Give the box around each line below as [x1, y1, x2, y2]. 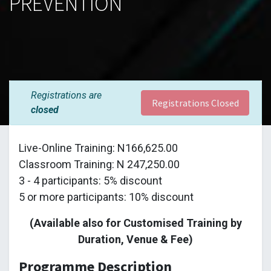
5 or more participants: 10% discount [19, 190, 194, 203]
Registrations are [31, 89, 102, 101]
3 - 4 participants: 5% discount [19, 174, 162, 187]
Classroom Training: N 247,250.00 [19, 157, 180, 171]
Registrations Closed [151, 96, 239, 109]
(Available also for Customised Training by [29, 216, 242, 229]
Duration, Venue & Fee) [78, 232, 193, 246]
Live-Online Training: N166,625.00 [19, 141, 178, 154]
